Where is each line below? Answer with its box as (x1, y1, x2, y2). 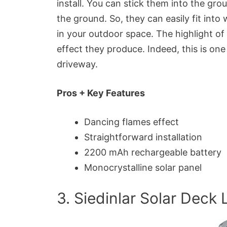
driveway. (57, 58, 100, 69)
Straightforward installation (84, 131, 202, 142)
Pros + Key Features (57, 87, 145, 98)
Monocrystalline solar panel (84, 162, 202, 173)
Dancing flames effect (84, 116, 179, 127)
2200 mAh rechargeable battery (84, 146, 221, 158)
